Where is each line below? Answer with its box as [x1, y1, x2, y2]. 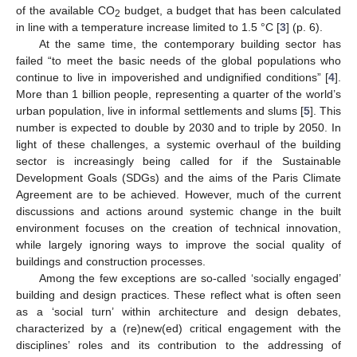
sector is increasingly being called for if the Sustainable [16, 154, 341, 167]
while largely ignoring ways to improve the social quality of [16, 237, 341, 251]
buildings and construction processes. [16, 254, 206, 268]
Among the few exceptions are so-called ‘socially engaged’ [38, 271, 341, 284]
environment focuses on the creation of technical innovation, [16, 221, 341, 234]
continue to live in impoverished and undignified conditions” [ [16, 70, 328, 84]
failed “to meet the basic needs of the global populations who [16, 53, 341, 67]
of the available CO [16, 3, 115, 17]
